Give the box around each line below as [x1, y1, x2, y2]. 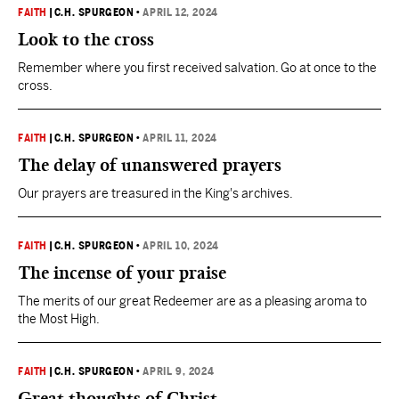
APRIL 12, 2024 [142, 6, 218, 19]
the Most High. [18, 312, 100, 326]
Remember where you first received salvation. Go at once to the [18, 61, 377, 75]
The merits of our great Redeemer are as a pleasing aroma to [18, 294, 367, 308]
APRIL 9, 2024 [142, 365, 215, 378]
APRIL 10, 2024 [142, 240, 219, 252]
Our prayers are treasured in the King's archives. [18, 186, 293, 200]
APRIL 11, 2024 [142, 132, 217, 144]
